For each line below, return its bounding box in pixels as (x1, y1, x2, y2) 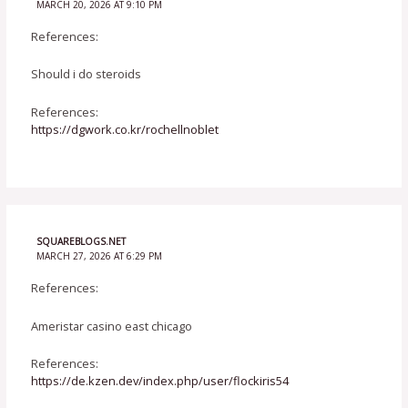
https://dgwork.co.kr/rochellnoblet (31, 120, 219, 138)
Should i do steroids (31, 66, 142, 83)
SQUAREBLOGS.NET (36, 234, 126, 248)
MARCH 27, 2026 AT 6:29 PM (36, 249, 162, 262)
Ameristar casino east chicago (31, 317, 193, 334)
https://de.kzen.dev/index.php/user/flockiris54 (31, 372, 290, 390)
